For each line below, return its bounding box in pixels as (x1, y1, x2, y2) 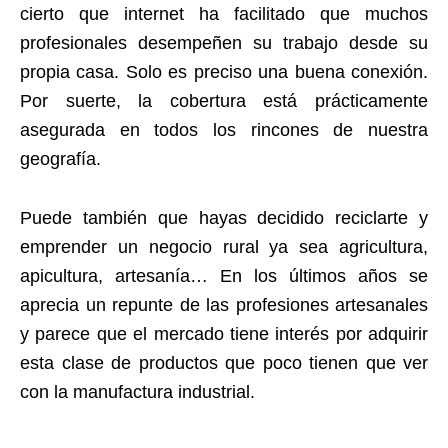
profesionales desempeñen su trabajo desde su (20, 33, 428, 54)
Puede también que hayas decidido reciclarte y (20, 208, 428, 229)
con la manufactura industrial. (20, 382, 255, 403)
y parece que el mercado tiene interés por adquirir (20, 324, 428, 345)
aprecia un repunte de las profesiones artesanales (20, 295, 428, 316)
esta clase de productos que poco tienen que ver (20, 353, 428, 374)
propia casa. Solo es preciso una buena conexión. (20, 62, 428, 83)
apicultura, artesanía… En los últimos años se (20, 266, 428, 287)
